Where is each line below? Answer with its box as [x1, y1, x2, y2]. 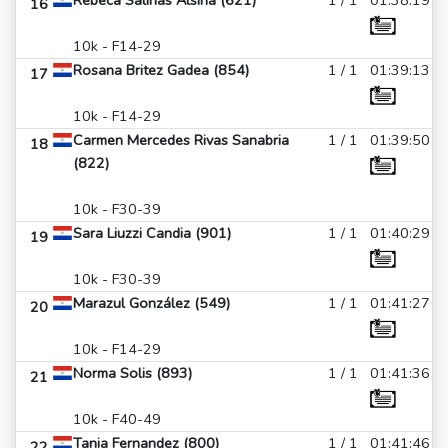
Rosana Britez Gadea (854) [73, 60, 249, 80]
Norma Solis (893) [73, 363, 192, 383]
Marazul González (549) [73, 293, 230, 313]
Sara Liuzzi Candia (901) [73, 223, 231, 243]
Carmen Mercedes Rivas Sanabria [73, 130, 289, 150]
